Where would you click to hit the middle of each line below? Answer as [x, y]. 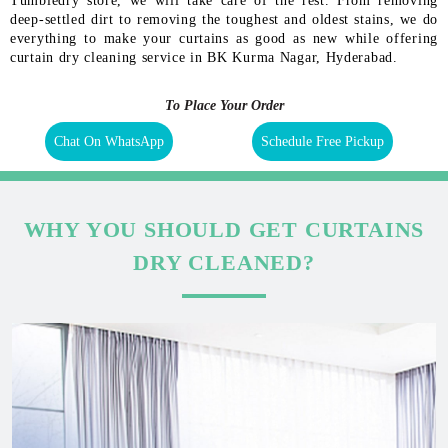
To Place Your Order [224, 105]
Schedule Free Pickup [323, 141]
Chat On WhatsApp [108, 141]
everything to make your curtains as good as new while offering [224, 38]
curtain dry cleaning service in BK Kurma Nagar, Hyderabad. [204, 57]
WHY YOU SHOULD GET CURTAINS [224, 229]
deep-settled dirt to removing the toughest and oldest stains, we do [224, 19]
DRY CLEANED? [224, 262]
